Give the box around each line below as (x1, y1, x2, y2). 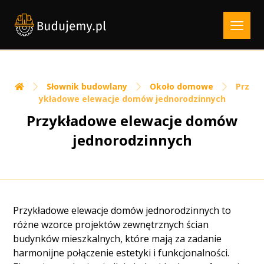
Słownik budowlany (47, 81, 127, 92)
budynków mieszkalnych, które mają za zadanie (13, 232, 222, 245)
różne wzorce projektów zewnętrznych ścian (13, 218, 209, 231)
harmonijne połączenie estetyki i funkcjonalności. (13, 246, 230, 259)
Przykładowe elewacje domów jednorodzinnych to (13, 204, 232, 217)
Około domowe (150, 81, 213, 92)
